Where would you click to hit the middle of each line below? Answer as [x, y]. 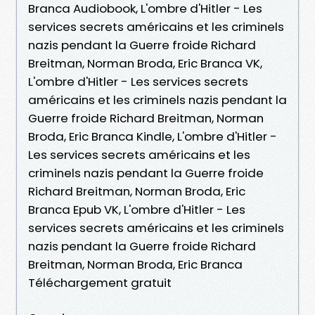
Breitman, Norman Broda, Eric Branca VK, [145, 63]
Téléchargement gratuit [100, 282]
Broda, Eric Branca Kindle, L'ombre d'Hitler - [153, 136]
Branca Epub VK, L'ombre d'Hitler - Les [137, 209]
